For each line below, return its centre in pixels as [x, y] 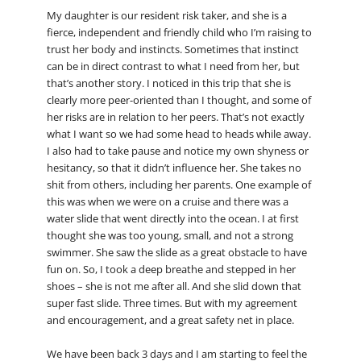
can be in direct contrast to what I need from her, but [173, 66]
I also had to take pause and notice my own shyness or [177, 150]
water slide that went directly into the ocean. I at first [172, 218]
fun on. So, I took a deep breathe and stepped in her [171, 269]
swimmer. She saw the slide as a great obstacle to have [176, 252]
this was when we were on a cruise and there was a [167, 201]
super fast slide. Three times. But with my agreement [172, 303]
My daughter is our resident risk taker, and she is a [166, 15]
